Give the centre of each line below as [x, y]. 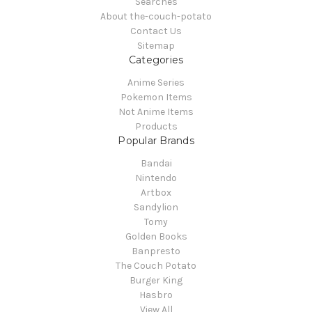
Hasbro [156, 295]
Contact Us [156, 31]
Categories [156, 60]
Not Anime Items [156, 112]
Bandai [156, 164]
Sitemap [156, 46]
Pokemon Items [156, 97]
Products [156, 127]
